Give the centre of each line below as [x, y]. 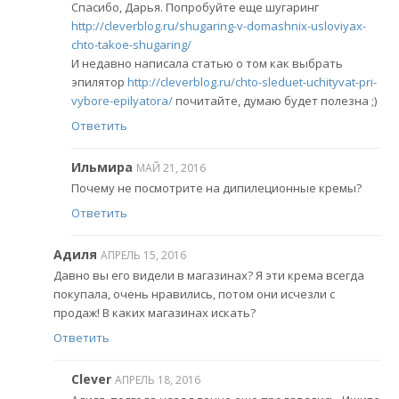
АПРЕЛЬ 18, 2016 [158, 379]
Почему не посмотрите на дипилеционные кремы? [216, 188]
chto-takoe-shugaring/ [131, 45]
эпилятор [99, 82]
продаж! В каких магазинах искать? [155, 313]
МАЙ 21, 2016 [171, 167]
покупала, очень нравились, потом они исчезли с [194, 294]
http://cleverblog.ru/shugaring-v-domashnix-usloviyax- [219, 26]
